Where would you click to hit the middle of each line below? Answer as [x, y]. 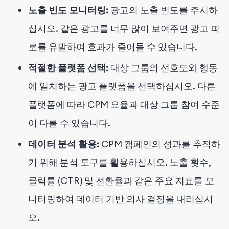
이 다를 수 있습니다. [69, 123]
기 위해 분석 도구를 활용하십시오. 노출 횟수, [120, 162]
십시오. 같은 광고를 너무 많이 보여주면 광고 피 [124, 28]
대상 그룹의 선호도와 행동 [163, 67]
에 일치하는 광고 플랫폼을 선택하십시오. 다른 [122, 86]
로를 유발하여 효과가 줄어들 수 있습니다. [113, 47]
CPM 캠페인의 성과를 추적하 [160, 144]
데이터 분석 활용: [64, 144]
